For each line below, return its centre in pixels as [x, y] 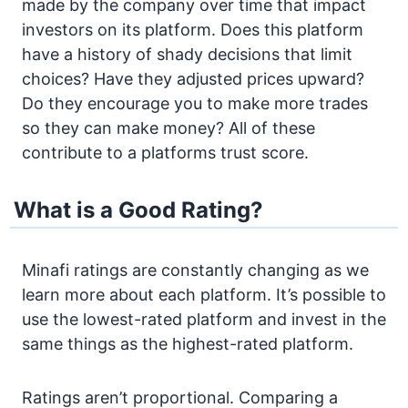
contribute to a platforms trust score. [165, 153]
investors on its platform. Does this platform [193, 30]
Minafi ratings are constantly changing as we [195, 270]
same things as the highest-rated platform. [188, 344]
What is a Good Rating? [139, 210]
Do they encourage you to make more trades [195, 104]
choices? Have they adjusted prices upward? [193, 79]
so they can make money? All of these [168, 128]
